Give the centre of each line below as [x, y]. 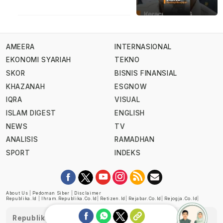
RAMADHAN [135, 140]
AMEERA [20, 47]
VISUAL [127, 100]
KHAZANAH [26, 86]
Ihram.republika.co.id [69, 198]
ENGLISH [130, 113]
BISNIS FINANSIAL [146, 73]
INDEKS [128, 153]
